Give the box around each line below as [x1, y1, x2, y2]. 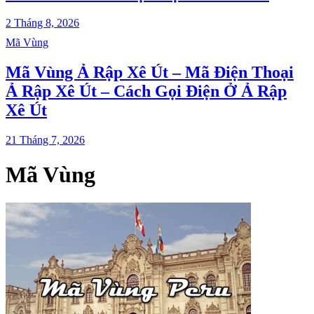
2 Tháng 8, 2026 [6, 17, 79, 29]
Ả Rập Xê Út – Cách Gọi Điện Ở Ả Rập [6, 82, 287, 101]
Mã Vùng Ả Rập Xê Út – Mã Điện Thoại [6, 63, 294, 82]
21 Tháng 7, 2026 [6, 134, 85, 146]
